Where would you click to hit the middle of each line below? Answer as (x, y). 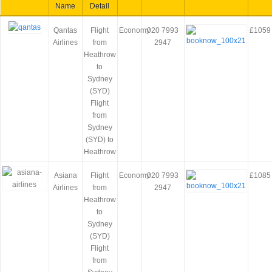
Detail (100, 6)
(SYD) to (100, 140)
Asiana (66, 175)
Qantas (66, 30)
